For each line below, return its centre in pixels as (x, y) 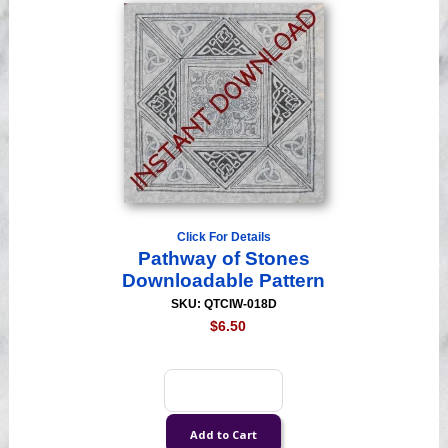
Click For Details (223, 237)
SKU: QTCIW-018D (223, 304)
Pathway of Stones (223, 259)
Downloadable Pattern (224, 281)
